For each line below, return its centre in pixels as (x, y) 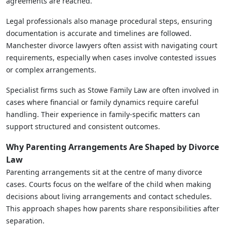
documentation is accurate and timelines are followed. (99, 33)
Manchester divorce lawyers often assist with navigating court (112, 45)
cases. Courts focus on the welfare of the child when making (109, 184)
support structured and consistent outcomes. (83, 126)
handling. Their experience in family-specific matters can (103, 114)
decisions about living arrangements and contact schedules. (109, 196)
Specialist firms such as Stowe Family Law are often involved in (112, 90)
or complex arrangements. (51, 69)
